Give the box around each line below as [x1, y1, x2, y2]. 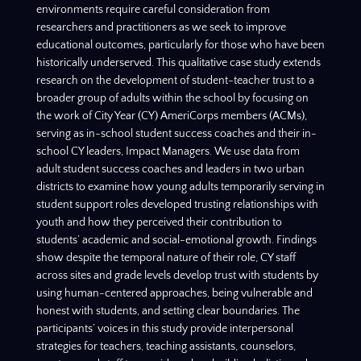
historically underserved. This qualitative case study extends [35, 56, 321, 69]
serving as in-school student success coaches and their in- [35, 127, 317, 140]
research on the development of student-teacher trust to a [35, 73, 314, 87]
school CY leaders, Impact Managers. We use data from [35, 144, 300, 158]
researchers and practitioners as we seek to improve [35, 20, 286, 34]
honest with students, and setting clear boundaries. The [35, 304, 300, 317]
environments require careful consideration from [35, 2, 270, 16]
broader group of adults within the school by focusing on [35, 91, 309, 105]
